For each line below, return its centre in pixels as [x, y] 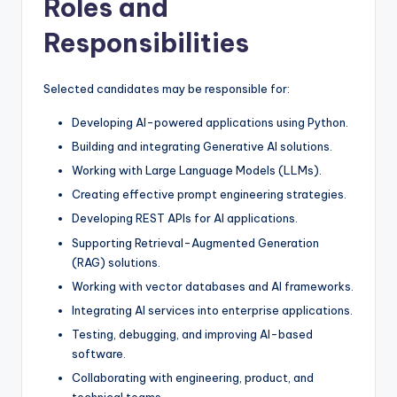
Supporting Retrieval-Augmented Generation [195, 242]
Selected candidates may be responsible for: [167, 89]
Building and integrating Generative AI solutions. [202, 147]
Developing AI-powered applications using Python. [210, 122]
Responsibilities [146, 43]
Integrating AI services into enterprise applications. [212, 310]
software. [99, 353]
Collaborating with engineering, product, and [193, 377]
